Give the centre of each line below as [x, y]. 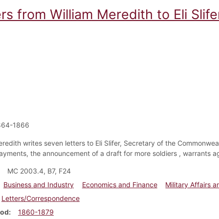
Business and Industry [38, 184]
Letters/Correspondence [40, 198]
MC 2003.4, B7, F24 [39, 171]
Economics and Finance [120, 184]
